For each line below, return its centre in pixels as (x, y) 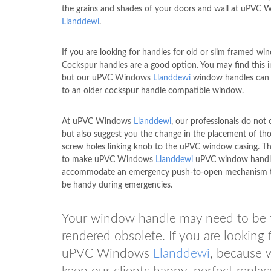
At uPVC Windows (98, 121)
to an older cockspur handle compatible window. (153, 90)
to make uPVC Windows (109, 159)
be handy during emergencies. (117, 185)
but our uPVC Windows (107, 78)
